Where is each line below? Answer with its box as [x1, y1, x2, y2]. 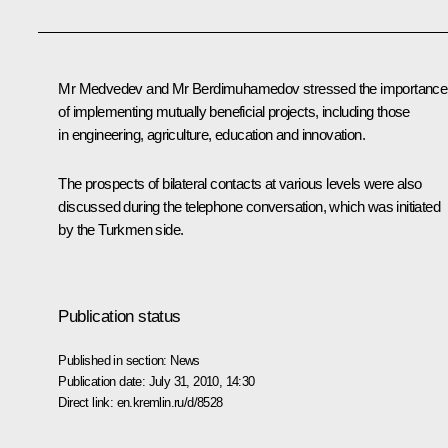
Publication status [58, 306, 181, 326]
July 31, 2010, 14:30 [148, 373, 255, 389]
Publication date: [58, 373, 149, 389]
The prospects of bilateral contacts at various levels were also [58, 174, 422, 192]
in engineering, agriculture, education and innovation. [58, 125, 365, 143]
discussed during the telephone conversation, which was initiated [58, 197, 440, 215]
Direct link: [58, 394, 117, 410]
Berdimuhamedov [192, 79, 300, 97]
